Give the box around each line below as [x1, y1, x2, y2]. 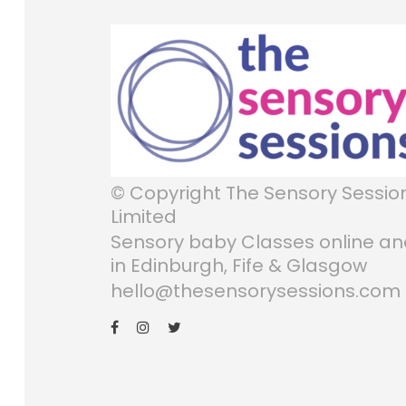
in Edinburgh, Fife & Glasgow [111, 253, 367, 279]
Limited [111, 204, 177, 230]
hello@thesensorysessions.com [111, 278, 401, 304]
